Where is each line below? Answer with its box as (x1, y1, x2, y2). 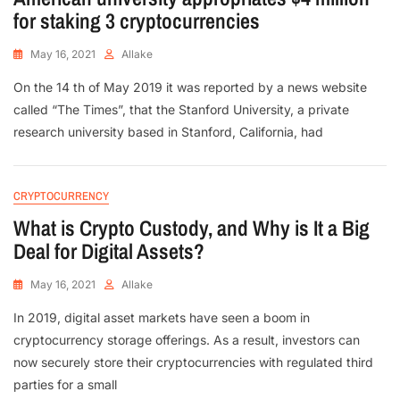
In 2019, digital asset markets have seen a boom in (13, 310, 310, 326)
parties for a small (13, 377, 117, 393)
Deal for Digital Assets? (13, 237, 204, 266)
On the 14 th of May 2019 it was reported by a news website (13, 79, 367, 96)
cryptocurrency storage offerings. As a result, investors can (13, 332, 360, 348)
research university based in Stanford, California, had (13, 124, 323, 140)
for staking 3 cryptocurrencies (13, 6, 260, 36)
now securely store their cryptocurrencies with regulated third (13, 354, 373, 371)
